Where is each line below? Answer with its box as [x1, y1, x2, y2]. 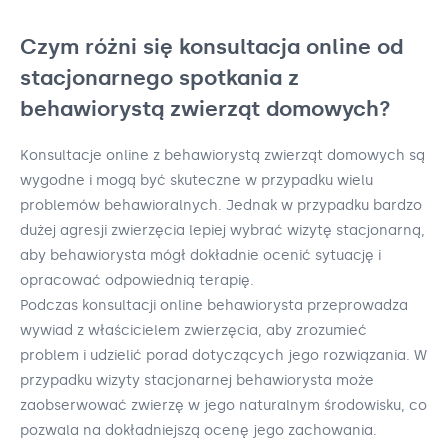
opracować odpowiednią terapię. [20, 272, 254, 290]
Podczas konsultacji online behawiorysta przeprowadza [20, 297, 408, 315]
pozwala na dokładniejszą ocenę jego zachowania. [20, 422, 377, 440]
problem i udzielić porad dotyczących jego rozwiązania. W [20, 347, 427, 365]
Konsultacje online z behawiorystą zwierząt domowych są [20, 147, 425, 165]
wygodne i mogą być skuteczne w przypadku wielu [20, 172, 373, 190]
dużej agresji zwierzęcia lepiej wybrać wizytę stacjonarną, [20, 222, 425, 240]
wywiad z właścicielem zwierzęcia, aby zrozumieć [20, 322, 367, 340]
